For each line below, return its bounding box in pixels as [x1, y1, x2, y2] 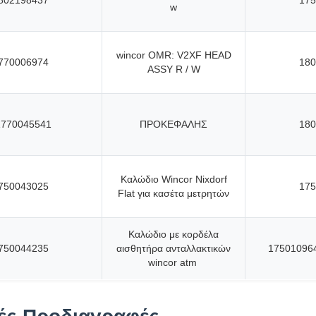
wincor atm [147, 257, 197, 268]
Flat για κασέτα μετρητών [118, 188, 229, 199]
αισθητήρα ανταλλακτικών [116, 243, 231, 254]
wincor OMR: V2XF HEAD [116, 49, 231, 61]
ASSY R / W [147, 63, 200, 75]
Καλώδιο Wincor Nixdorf [120, 174, 227, 185]
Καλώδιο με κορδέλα [128, 229, 219, 240]
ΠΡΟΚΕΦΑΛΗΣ [140, 119, 207, 130]
